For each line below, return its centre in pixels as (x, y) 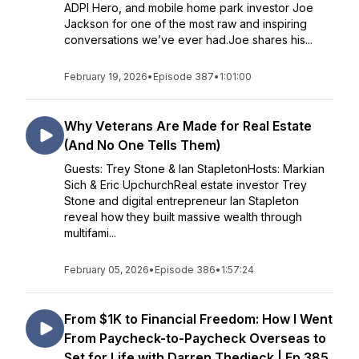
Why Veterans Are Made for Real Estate (188, 126)
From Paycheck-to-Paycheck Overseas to (195, 338)
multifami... (90, 233)
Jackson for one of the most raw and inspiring (186, 24)
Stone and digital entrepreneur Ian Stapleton (182, 201)
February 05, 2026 (107, 270)
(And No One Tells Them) (142, 145)
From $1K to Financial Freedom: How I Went (198, 319)
